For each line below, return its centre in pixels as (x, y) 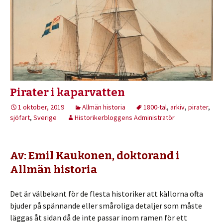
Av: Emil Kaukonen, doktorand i (95, 155)
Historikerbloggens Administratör (125, 117)
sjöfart (20, 117)
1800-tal (155, 107)
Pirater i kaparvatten (67, 92)
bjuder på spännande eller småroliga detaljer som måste (106, 205)
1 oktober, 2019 (41, 107)
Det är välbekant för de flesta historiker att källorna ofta (107, 193)
